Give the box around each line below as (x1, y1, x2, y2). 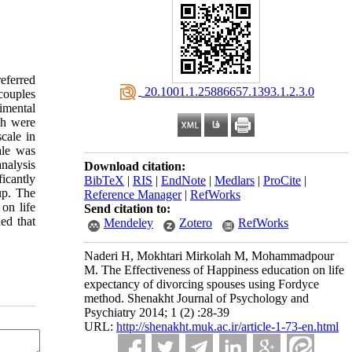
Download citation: (84, 159, 185, 173)
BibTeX (84, 174, 124, 187)
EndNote (161, 174, 206, 187)
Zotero (179, 216, 212, 229)
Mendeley (104, 216, 153, 229)
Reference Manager (84, 188, 181, 201)
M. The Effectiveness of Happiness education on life (84, 263, 344, 277)
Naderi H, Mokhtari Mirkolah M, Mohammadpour (84, 249, 334, 262)
